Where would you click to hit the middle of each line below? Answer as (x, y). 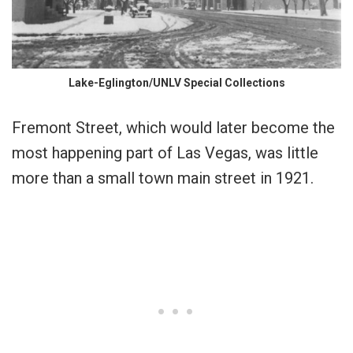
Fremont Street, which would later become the (173, 127)
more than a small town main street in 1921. (163, 178)
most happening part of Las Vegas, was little (165, 152)
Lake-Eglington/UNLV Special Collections (176, 82)
